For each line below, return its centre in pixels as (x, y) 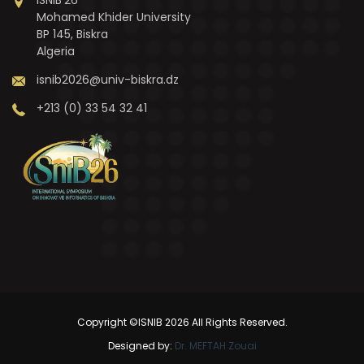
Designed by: (141, 345)
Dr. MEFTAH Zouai (215, 345)
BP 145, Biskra (72, 34)
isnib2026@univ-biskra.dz (108, 79)
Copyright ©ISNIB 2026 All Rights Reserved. (182, 322)
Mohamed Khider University (114, 17)
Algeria (56, 51)
